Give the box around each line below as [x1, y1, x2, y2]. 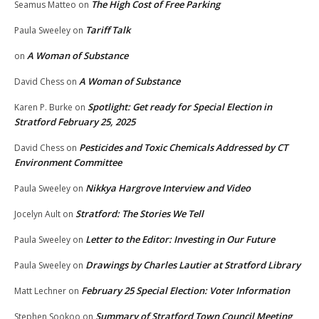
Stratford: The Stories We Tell [75, 206, 204, 220]
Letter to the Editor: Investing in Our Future [85, 232, 275, 246]
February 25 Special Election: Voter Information [81, 283, 290, 297]
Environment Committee [14, 155, 122, 169]
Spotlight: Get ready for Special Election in [88, 100, 272, 113]
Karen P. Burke [14, 100, 73, 113]
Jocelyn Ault [14, 207, 61, 220]
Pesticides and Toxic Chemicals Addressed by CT [79, 140, 288, 154]
